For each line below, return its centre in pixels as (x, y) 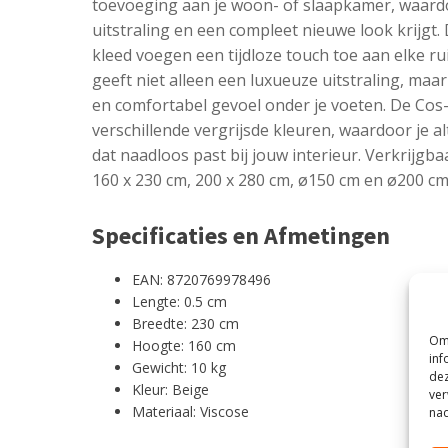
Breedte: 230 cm (185, 323)
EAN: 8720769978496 (201, 279)
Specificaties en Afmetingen (241, 235)
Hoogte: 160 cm (184, 345)
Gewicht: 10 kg (179, 367)
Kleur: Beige (170, 389)
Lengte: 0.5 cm (179, 301)
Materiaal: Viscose (190, 411)
